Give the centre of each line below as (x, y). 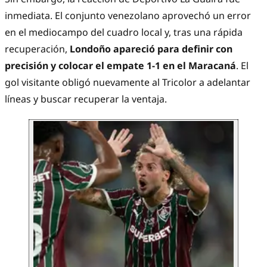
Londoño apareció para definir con (151, 49)
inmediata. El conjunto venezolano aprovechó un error (128, 16)
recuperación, (37, 49)
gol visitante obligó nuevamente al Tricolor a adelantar (128, 83)
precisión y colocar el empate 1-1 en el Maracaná (120, 66)
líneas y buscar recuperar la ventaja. (86, 99)
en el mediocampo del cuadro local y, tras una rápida (124, 32)
